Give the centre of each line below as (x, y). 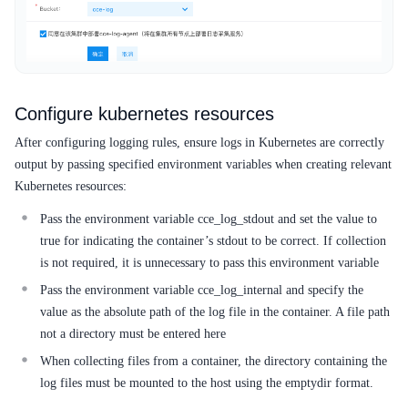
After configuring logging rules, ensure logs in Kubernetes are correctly (199, 142)
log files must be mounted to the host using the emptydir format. (207, 382)
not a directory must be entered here (133, 333)
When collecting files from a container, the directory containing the (214, 361)
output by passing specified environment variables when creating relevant (203, 164)
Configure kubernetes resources (144, 113)
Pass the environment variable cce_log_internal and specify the (202, 290)
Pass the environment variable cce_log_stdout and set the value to (209, 219)
